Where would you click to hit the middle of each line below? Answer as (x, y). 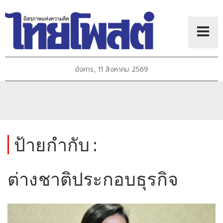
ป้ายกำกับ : (56, 145)
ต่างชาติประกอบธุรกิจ (93, 179)
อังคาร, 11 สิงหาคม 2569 (111, 70)
